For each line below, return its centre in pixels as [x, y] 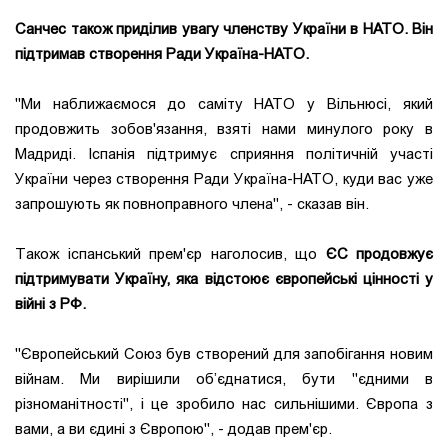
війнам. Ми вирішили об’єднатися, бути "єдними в [224, 379]
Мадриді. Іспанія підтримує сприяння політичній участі [224, 154]
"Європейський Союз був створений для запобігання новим [224, 354]
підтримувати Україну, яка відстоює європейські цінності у [224, 279]
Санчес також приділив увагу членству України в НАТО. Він [224, 29]
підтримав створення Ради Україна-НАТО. [162, 54]
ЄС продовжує [379, 254]
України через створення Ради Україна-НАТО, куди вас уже [224, 179]
